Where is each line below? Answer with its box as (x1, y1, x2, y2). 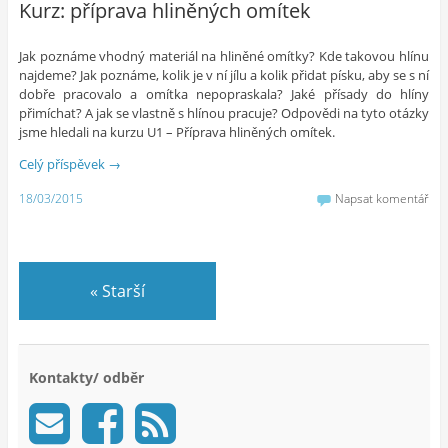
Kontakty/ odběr (28, 368, 144, 388)
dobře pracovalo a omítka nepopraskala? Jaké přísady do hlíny (18, 85, 430, 104)
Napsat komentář (335, 189, 430, 207)
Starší (97, 279, 145, 302)
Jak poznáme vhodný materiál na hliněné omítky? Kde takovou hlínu (18, 47, 430, 66)
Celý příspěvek (18, 155, 108, 174)
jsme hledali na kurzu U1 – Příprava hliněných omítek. (18, 123, 335, 142)
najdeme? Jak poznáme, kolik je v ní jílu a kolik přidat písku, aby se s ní (18, 66, 430, 85)
